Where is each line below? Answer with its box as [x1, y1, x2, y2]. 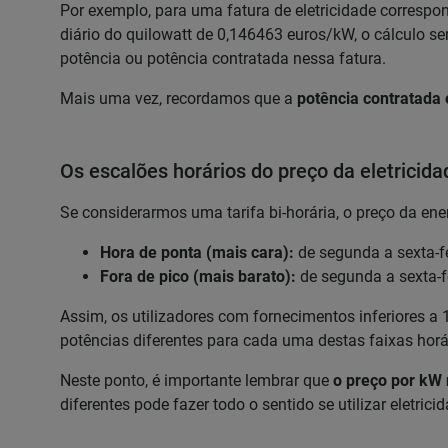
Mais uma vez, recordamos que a [60, 89, 297, 108]
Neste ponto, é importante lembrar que [60, 371, 333, 390]
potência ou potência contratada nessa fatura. [60, 49, 386, 68]
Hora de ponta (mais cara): [100, 243, 294, 262]
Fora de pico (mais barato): [100, 267, 296, 286]
